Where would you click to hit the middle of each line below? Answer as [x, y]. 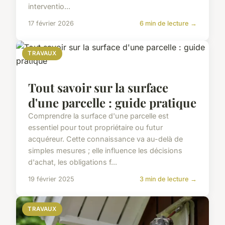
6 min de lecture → [168, 24]
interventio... [49, 7]
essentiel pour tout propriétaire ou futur [95, 128]
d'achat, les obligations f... [73, 162]
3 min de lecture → [168, 179]
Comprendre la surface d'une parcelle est [98, 116]
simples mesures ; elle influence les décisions [105, 151]
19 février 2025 [51, 179]
